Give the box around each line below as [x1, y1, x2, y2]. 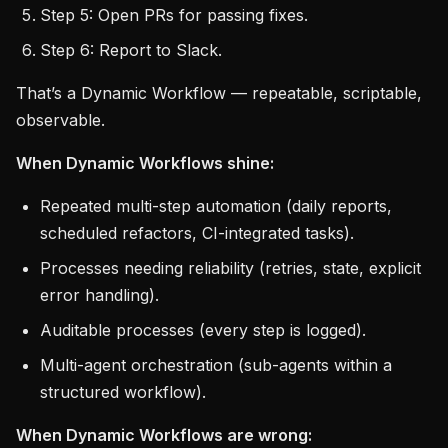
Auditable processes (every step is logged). [40, 320, 366, 340]
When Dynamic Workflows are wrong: [16, 425, 312, 445]
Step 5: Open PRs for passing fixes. [40, 5, 308, 25]
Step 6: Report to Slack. [40, 40, 222, 60]
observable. [16, 110, 105, 130]
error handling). [40, 285, 159, 305]
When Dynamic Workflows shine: [16, 153, 274, 173]
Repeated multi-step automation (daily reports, [40, 196, 392, 216]
